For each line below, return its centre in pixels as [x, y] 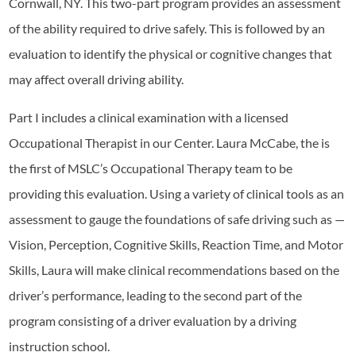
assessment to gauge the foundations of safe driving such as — [177, 219]
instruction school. [60, 346]
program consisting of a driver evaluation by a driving [153, 321]
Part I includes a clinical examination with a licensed [149, 118]
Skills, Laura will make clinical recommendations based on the [174, 270]
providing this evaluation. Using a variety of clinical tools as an [177, 194]
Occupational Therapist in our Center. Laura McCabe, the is [170, 143]
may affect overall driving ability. [97, 79]
